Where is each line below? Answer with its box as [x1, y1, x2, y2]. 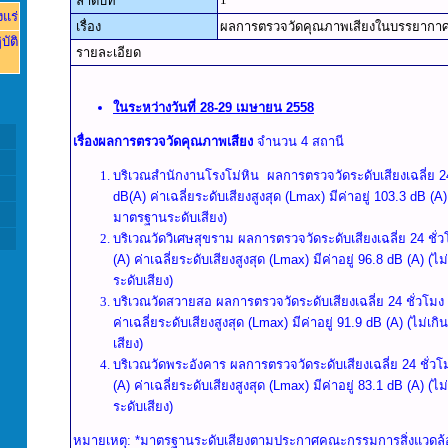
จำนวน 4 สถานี [253, 134, 344, 149]
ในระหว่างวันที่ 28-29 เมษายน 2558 [113, 100, 314, 115]
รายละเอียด [73, 45, 141, 60]
